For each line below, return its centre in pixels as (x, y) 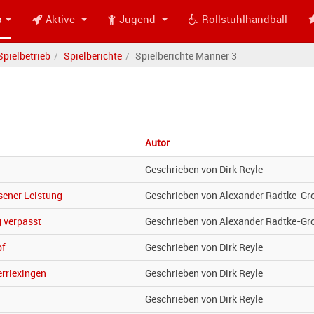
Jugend (139, 19)
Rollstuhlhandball (245, 19)
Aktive (62, 19)
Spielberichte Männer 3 (186, 56)
